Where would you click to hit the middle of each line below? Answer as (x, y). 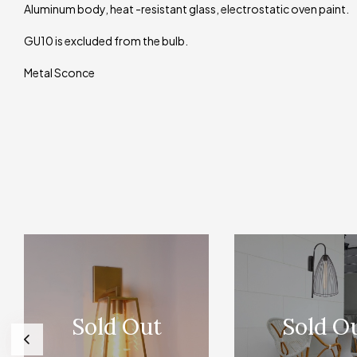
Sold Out (116, 326)
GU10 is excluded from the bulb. (106, 40)
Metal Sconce (59, 72)
